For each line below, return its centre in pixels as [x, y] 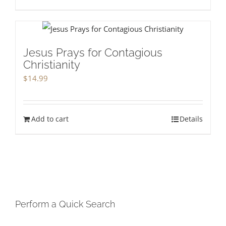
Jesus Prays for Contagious [93, 53]
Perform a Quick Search [65, 204]
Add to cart [50, 119]
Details [191, 119]
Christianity [52, 65]
